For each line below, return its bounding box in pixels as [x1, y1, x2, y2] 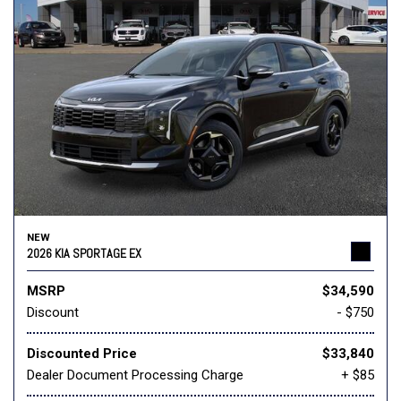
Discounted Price [27, 346, 137, 363]
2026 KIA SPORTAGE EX [27, 245, 141, 262]
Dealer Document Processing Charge [27, 367, 243, 384]
